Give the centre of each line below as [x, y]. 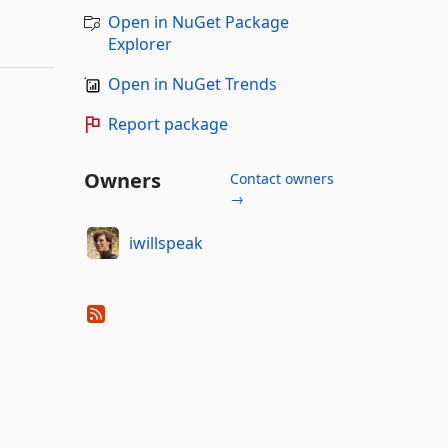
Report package [167, 124]
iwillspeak [166, 242]
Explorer [139, 44]
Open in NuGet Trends [192, 84]
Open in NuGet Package [198, 22]
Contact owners [281, 178]
